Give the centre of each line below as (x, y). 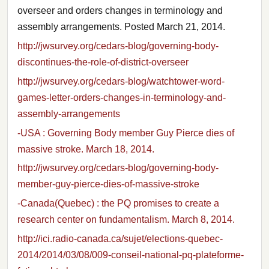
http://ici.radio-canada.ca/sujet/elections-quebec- (120, 239)
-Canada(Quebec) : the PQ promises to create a (118, 204)
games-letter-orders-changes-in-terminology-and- (122, 97)
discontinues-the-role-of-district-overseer (103, 62)
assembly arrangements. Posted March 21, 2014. (121, 27)
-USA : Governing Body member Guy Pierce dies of (126, 133)
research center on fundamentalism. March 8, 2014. (126, 220)
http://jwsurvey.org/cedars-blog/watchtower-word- (121, 81)
